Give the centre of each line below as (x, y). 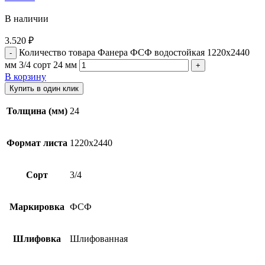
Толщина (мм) (37, 111)
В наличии (27, 19)
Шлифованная (99, 239)
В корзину (25, 77)
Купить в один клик (44, 89)
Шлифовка (37, 239)
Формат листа (37, 143)
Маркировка (37, 207)
